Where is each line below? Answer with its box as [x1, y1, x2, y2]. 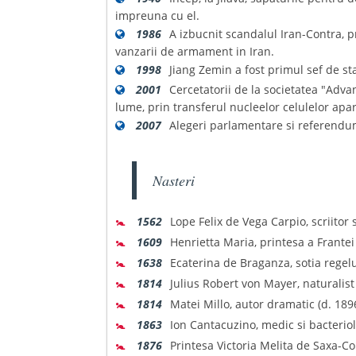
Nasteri [153, 171, 195, 190]
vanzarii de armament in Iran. [115, 44, 275, 59]
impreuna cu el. [115, 8, 200, 23]
